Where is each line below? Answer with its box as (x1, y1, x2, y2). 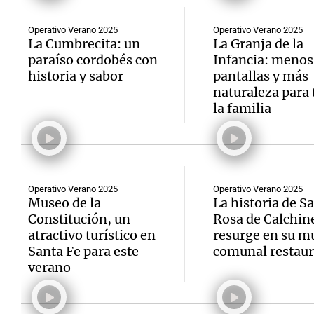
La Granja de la (212, 36, 303, 52)
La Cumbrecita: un (28, 36, 140, 52)
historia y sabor (28, 68, 123, 84)
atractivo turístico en (28, 227, 156, 243)
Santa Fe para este (28, 243, 139, 259)
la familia (212, 100, 271, 116)
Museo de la (28, 195, 101, 211)
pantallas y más (212, 68, 308, 84)
